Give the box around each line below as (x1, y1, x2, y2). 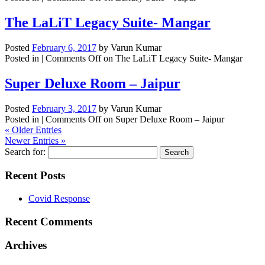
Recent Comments (5, 215, 92, 228)
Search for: (5, 146, 46, 157)
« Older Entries (5, 124, 62, 135)
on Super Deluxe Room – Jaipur (101, 114, 224, 124)
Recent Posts (5, 169, 65, 182)
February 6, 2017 (32, 42, 96, 53)
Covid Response (28, 193, 90, 203)
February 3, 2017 (32, 103, 96, 114)
